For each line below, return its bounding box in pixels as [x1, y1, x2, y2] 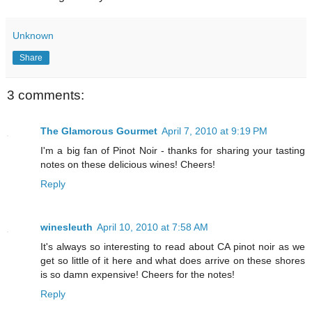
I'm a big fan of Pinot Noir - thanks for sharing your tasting [40, 145, 305, 157]
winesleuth [40, 221, 93, 233]
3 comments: [7, 87, 84, 102]
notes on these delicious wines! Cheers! [40, 159, 215, 171]
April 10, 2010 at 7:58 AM [97, 221, 208, 233]
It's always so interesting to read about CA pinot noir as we [40, 241, 305, 253]
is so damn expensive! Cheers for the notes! [40, 269, 235, 281]
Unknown [13, 29, 54, 41]
